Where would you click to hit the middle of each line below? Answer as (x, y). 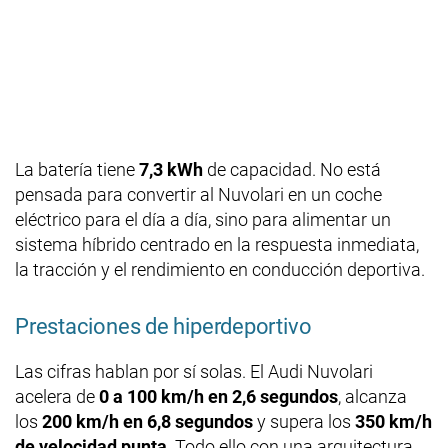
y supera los (304, 421)
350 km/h (393, 421)
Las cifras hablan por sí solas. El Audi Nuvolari (194, 371)
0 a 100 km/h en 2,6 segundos (218, 396)
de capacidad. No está (292, 169)
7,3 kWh (171, 169)
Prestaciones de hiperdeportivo (163, 326)
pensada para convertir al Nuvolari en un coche (198, 194)
